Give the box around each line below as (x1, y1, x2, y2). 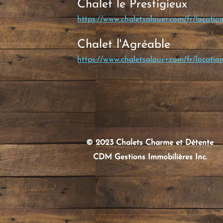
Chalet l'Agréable (77, 39, 170, 51)
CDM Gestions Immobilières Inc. (93, 153, 207, 161)
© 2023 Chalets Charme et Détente (86, 139, 214, 147)
